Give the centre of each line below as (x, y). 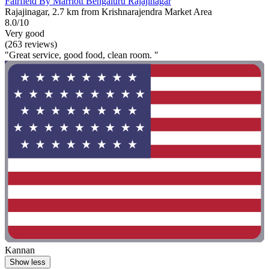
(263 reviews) (31, 44)
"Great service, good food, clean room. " (82, 55)
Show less (28, 262)
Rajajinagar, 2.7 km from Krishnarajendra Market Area (108, 12)
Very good (25, 34)
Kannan (20, 250)
